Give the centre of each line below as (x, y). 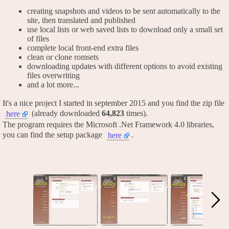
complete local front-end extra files (83, 48)
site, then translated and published (81, 20)
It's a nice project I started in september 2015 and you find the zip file (113, 103)
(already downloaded (66, 113)
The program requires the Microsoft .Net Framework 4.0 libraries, (108, 125)
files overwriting (53, 76)
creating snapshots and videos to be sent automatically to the (124, 11)
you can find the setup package (53, 134)
